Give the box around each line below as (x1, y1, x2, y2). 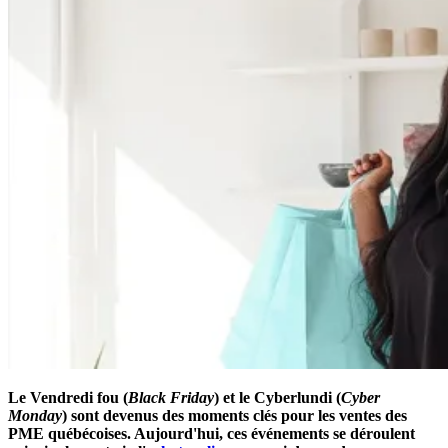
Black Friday (128, 388, 214, 406)
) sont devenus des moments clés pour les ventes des (62, 406, 407, 424)
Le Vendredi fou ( (8, 388, 128, 406)
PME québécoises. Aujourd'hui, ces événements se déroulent (8, 424, 415, 442)
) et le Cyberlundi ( (214, 388, 341, 406)
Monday (8, 406, 62, 424)
